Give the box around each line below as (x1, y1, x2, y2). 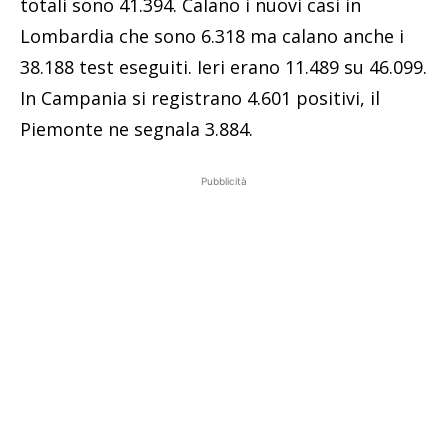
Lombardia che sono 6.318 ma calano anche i (20, 24, 404, 49)
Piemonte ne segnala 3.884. (20, 117, 253, 142)
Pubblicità (201, 175, 247, 188)
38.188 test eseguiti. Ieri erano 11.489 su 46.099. (20, 55, 427, 80)
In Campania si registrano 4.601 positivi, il (20, 86, 380, 111)
